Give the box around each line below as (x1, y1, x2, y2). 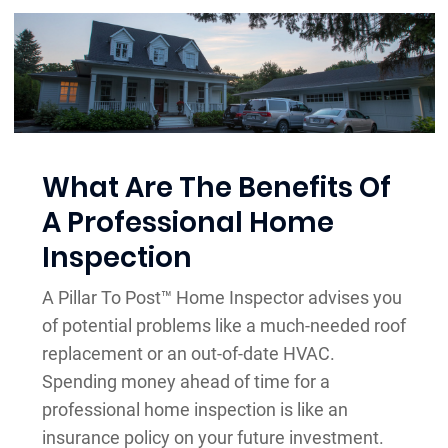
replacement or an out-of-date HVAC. (42, 343, 335, 365)
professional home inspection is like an (42, 399, 348, 421)
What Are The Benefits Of (42, 168, 391, 208)
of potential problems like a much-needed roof (42, 315, 406, 337)
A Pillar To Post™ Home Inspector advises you (42, 287, 402, 309)
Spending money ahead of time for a (42, 371, 330, 393)
